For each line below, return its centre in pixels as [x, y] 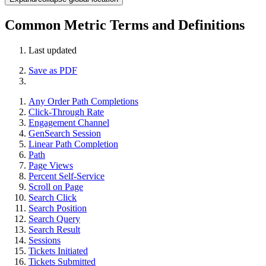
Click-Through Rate [66, 112]
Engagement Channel [69, 122]
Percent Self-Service [66, 176]
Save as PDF [53, 70]
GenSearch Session [65, 133]
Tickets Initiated [58, 251]
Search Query [54, 218]
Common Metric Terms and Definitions [125, 25]
